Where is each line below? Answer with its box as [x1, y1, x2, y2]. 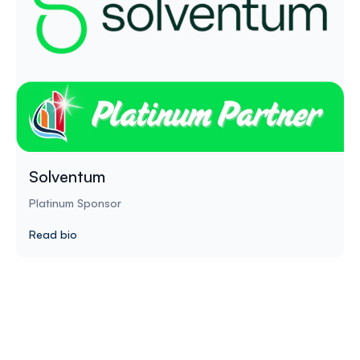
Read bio [29, 227, 77, 241]
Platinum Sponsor [29, 195, 121, 210]
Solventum [29, 166, 105, 186]
